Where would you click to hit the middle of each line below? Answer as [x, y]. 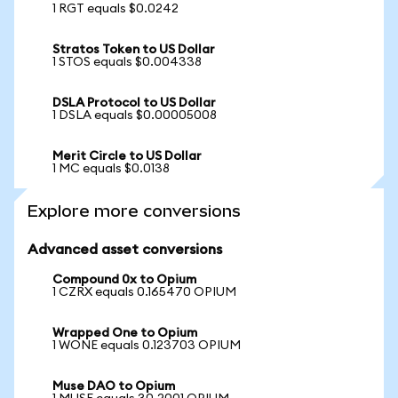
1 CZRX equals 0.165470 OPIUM [144, 292]
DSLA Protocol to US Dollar [134, 103]
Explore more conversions [134, 211]
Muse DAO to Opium [114, 386]
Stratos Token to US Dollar [134, 50]
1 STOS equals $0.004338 [127, 62]
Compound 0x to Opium [124, 280]
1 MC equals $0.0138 [111, 169]
